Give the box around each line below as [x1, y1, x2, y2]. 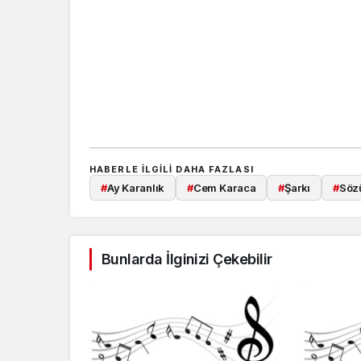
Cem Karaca [193, 181, 256, 195]
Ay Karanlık [106, 181, 165, 195]
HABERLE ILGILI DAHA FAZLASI [89, 164, 254, 175]
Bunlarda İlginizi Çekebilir [102, 251, 272, 268]
